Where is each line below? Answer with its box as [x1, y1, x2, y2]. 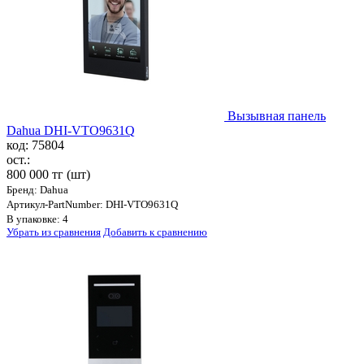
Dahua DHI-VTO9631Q [6, 123, 135, 138]
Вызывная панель [227, 109, 326, 123]
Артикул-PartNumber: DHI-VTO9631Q [6, 198, 178, 211]
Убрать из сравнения [6, 226, 101, 239]
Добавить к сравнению [103, 226, 207, 239]
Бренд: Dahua [6, 184, 68, 197]
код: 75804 [6, 138, 64, 153]
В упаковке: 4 [6, 213, 68, 226]
